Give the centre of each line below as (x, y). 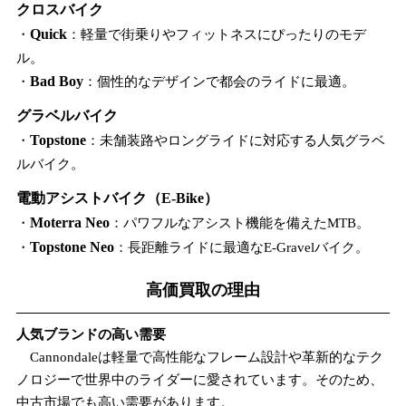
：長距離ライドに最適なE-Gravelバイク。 (241, 246)
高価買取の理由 (203, 290)
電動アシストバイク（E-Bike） (117, 198)
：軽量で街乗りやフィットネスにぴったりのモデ (216, 34)
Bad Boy (56, 81)
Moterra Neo (69, 222)
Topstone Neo (72, 246)
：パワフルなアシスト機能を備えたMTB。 (239, 222)
